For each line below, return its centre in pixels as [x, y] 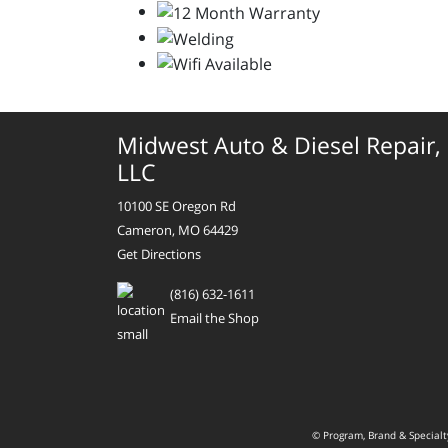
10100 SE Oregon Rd [176, 206]
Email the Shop [214, 318]
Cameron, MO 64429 [177, 230]
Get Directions [159, 254]
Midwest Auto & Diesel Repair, [279, 145]
